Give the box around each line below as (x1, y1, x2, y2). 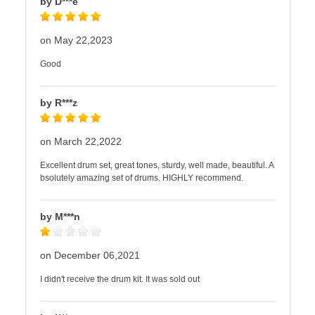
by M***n (40, 211, 80, 222)
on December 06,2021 (40, 250, 140, 261)
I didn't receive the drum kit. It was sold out (40, 274, 200, 284)
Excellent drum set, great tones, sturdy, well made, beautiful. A (40, 160, 274, 170)
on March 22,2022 (40, 136, 122, 147)
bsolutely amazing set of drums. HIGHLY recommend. (40, 173, 243, 183)
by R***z (40, 97, 77, 108)
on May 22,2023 (40, 34, 112, 46)
